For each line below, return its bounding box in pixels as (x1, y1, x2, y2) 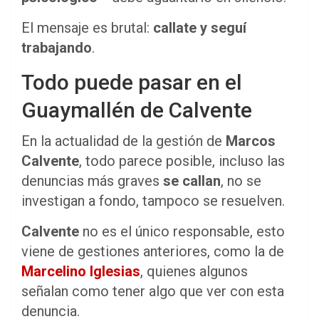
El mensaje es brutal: (21, 19, 153, 36)
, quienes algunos (140, 262, 248, 280)
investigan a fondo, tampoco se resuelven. (21, 192, 285, 209)
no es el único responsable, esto (79, 222, 285, 240)
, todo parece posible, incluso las (79, 152, 285, 169)
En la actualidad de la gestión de (21, 132, 226, 150)
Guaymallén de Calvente (21, 97, 252, 122)
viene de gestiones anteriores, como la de (21, 242, 284, 260)
